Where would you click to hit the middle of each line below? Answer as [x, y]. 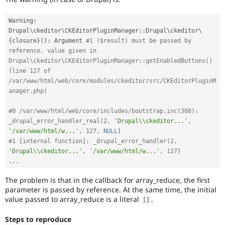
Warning [21, 21]
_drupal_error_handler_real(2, [61, 121]
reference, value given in [52, 51]
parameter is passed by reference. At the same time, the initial [111, 189]
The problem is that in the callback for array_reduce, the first [107, 180]
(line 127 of [30, 71]
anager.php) [28, 91]
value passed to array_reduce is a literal [73, 199]
